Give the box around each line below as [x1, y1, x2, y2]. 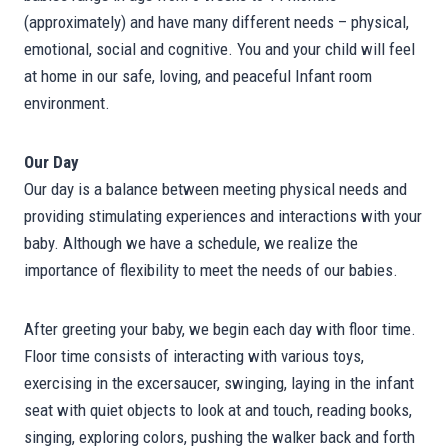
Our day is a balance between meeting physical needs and [24, 179, 407, 200]
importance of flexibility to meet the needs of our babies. [24, 260, 398, 281]
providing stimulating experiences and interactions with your [24, 206, 422, 227]
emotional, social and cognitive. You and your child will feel [24, 39, 415, 60]
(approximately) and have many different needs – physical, [24, 12, 409, 33]
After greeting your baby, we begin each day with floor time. [24, 319, 416, 340]
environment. [24, 93, 110, 114]
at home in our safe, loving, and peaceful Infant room [24, 66, 372, 87]
